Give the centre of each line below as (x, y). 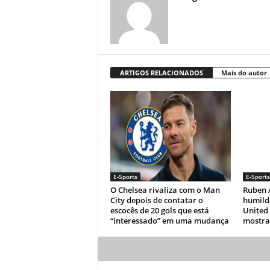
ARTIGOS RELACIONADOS (161, 73)
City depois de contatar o (156, 200)
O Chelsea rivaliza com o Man (165, 190)
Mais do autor (244, 73)
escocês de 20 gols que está (159, 210)
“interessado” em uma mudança (169, 221)
